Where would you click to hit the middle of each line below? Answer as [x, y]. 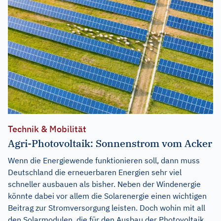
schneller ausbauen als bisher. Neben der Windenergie [104, 184]
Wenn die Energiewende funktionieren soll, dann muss [104, 160]
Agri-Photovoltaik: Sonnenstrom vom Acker [110, 143]
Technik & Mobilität [47, 129]
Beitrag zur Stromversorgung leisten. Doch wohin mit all [107, 207]
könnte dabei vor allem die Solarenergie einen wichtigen [107, 196]
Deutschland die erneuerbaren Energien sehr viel [95, 172]
